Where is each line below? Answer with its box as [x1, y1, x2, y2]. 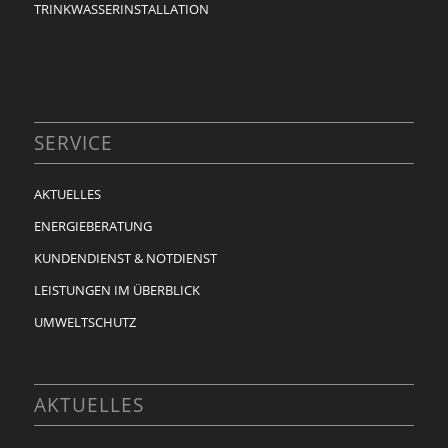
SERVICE [33, 129, 113, 155]
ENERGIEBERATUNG [33, 216, 152, 235]
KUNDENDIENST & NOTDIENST [33, 248, 217, 267]
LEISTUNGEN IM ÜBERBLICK [33, 280, 200, 299]
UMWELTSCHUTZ [33, 312, 136, 331]
